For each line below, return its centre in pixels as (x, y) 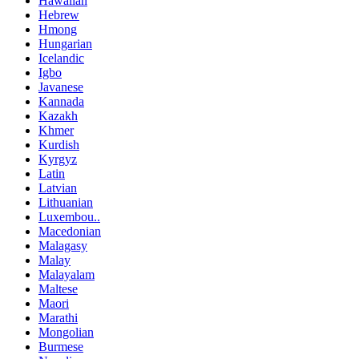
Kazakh (58, 116)
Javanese (61, 87)
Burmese (61, 347)
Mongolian (66, 333)
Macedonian (70, 232)
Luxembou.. (69, 217)
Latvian (58, 188)
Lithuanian (66, 203)
